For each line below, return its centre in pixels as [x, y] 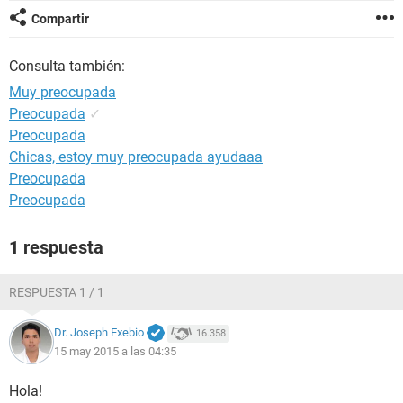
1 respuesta [56, 247]
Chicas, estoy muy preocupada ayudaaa [136, 157]
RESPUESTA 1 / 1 [57, 292]
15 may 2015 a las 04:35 [115, 351]
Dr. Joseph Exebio [99, 333]
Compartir [60, 19]
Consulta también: [67, 66]
